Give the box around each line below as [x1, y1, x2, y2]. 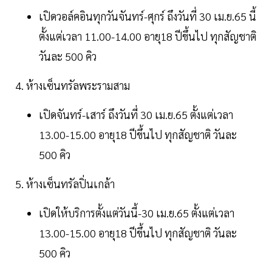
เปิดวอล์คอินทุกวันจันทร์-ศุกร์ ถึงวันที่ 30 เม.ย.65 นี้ [39, 9, 256, 24]
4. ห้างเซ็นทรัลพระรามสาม [15, 78, 130, 93]
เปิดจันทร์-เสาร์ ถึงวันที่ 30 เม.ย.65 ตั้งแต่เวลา [39, 107, 233, 122]
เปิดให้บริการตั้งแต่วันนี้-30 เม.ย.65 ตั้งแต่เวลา [39, 206, 234, 220]
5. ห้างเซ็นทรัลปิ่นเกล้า [15, 177, 115, 191]
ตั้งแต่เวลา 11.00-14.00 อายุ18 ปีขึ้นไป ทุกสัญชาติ [39, 29, 256, 44]
